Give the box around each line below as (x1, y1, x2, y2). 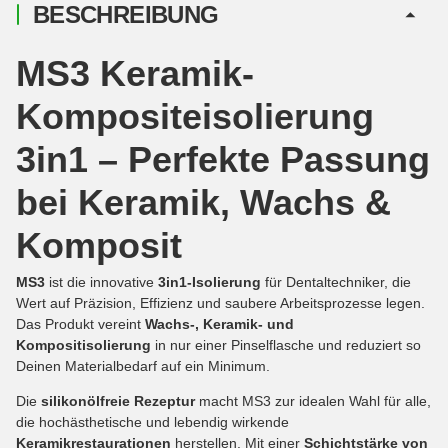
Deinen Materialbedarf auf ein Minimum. (16, 357, 270, 374)
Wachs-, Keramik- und (145, 315, 294, 332)
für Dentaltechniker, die (261, 273, 411, 290)
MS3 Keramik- (16, 52, 254, 94)
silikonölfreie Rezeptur (41, 392, 195, 409)
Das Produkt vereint (16, 315, 145, 332)
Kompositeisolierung (16, 95, 374, 137)
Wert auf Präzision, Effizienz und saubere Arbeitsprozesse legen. (16, 294, 425, 311)
